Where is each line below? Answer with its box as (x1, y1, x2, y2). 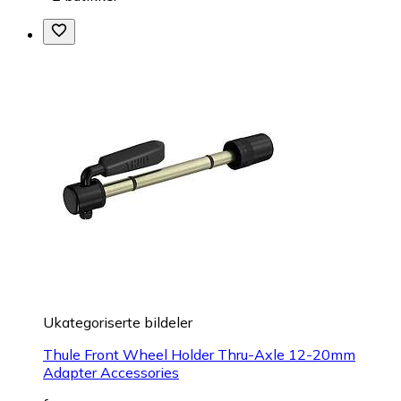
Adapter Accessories (43, 363, 179, 382)
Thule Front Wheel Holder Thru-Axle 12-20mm (43, 346, 355, 364)
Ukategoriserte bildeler (43, 313, 192, 332)
